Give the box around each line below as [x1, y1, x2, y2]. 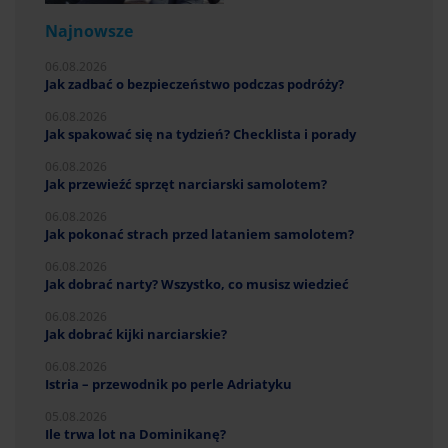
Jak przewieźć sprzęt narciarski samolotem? [45, 174, 327, 193]
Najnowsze [45, 19, 133, 42]
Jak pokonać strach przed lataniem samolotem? [45, 224, 354, 243]
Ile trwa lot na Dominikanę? [45, 424, 226, 443]
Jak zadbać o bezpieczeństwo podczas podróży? [45, 74, 344, 93]
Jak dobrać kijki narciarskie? [45, 324, 227, 343]
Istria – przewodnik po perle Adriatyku [45, 374, 292, 393]
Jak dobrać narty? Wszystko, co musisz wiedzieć [45, 274, 349, 293]
